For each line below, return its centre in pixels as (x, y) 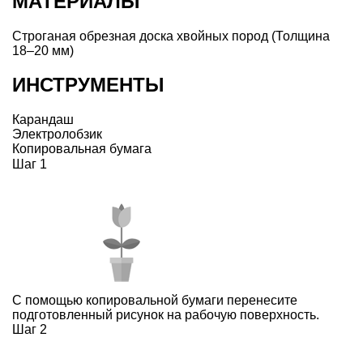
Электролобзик (57, 135)
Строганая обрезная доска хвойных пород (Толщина (171, 36)
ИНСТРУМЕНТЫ (88, 85)
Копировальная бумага (82, 149)
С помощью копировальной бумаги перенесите (155, 301)
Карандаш (43, 120)
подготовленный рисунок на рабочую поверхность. (166, 315)
